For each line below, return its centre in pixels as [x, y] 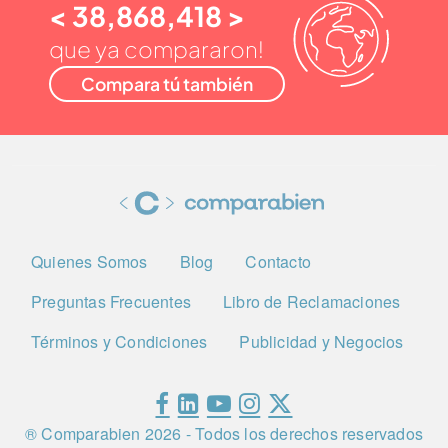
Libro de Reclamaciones [312, 302]
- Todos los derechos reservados [302, 434]
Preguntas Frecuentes [111, 302]
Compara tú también [166, 83]
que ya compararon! [156, 48]
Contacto [278, 262]
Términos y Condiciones [119, 342]
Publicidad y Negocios [321, 342]
